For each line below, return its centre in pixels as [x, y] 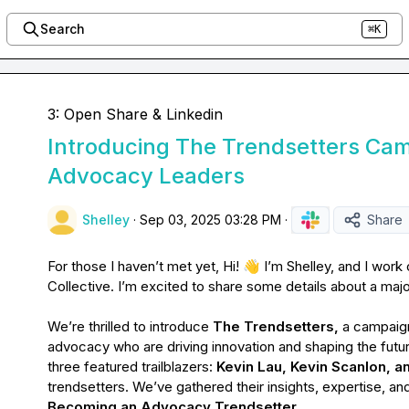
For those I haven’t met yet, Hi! [145, 266]
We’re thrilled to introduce [130, 326]
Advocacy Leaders [146, 176]
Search [62, 29]
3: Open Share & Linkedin [135, 114]
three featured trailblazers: [132, 367]
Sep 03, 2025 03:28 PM [210, 220]
